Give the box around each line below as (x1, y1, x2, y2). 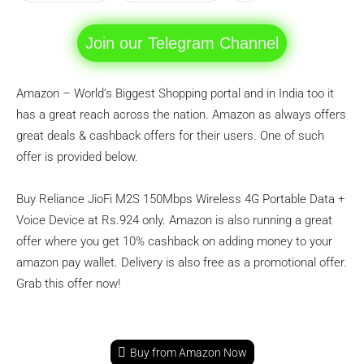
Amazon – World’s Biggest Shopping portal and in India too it (16, 86, 334, 101)
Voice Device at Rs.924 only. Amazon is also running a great (16, 213, 332, 227)
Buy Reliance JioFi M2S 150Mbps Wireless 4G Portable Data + (16, 192, 344, 206)
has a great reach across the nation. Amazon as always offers (16, 107, 346, 122)
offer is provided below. (16, 149, 138, 164)
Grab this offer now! (16, 276, 120, 291)
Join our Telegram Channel (85, 34, 279, 52)
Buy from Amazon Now (129, 346, 247, 359)
